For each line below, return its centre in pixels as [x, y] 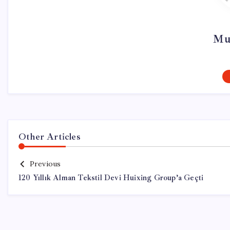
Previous [45, 164]
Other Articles [50, 137]
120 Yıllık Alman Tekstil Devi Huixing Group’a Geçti [111, 178]
